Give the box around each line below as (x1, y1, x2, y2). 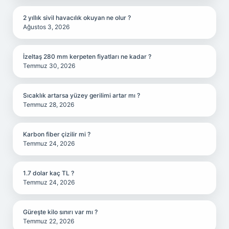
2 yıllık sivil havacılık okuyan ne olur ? (23, 14, 131, 21)
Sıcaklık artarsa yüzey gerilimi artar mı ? (23, 91, 140, 99)
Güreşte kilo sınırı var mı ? (23, 208, 98, 216)
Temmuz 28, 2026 (23, 101, 74, 108)
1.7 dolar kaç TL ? (23, 169, 74, 177)
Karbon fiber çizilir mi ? (23, 130, 90, 138)
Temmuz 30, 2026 (23, 62, 75, 70)
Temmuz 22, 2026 (23, 217, 74, 225)
